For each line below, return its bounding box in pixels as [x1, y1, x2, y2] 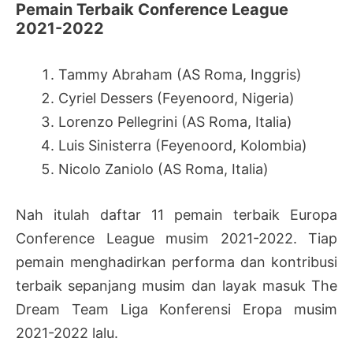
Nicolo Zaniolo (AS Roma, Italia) [58, 160, 269, 177]
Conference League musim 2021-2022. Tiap [16, 230, 337, 247]
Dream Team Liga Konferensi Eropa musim [16, 301, 337, 318]
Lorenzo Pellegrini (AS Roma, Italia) [58, 113, 292, 130]
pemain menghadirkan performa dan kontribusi [16, 254, 337, 271]
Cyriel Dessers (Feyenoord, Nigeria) [58, 89, 295, 106]
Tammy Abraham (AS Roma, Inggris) [58, 65, 302, 83]
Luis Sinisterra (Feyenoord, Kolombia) [58, 136, 307, 154]
